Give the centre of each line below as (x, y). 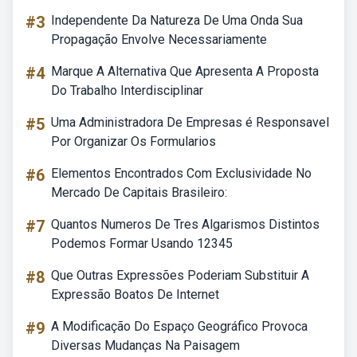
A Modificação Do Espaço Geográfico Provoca (179, 326)
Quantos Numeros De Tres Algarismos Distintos (185, 224)
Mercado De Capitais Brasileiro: (139, 192)
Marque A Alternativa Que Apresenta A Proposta (185, 71)
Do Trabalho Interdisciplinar (127, 90)
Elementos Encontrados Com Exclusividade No (181, 173)
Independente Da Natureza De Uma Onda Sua (177, 20)
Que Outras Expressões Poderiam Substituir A (180, 275)
